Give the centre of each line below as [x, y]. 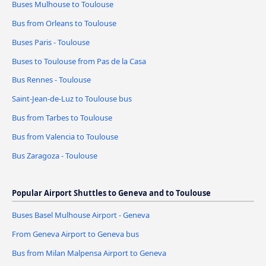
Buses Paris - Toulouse [51, 42]
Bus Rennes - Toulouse [51, 80]
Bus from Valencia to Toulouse [65, 137]
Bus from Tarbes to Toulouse [62, 118]
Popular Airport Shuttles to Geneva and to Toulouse [111, 193]
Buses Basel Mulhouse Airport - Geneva [81, 215]
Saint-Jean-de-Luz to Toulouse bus [72, 99]
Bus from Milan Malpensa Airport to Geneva [89, 253]
